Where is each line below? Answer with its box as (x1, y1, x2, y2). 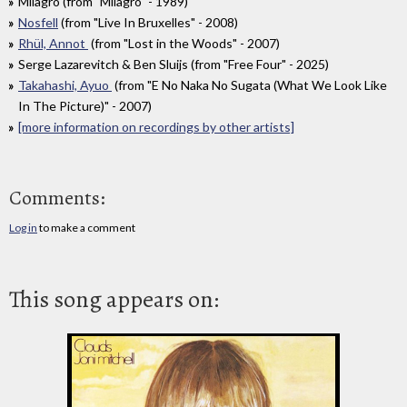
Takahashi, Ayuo (18, 76, 112, 93)
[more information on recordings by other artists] (18, 118, 294, 134)
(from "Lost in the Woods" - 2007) (88, 35, 280, 51)
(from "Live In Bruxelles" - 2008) (58, 14, 238, 30)
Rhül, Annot (18, 35, 88, 51)
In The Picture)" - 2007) (18, 97, 152, 114)
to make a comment (37, 220, 135, 234)
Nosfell (18, 14, 58, 30)
